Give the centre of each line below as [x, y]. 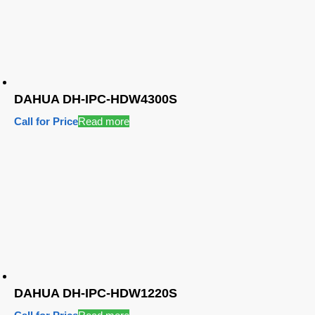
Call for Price [46, 121]
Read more [104, 121]
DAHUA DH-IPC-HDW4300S [96, 99]
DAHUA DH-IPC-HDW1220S [96, 293]
